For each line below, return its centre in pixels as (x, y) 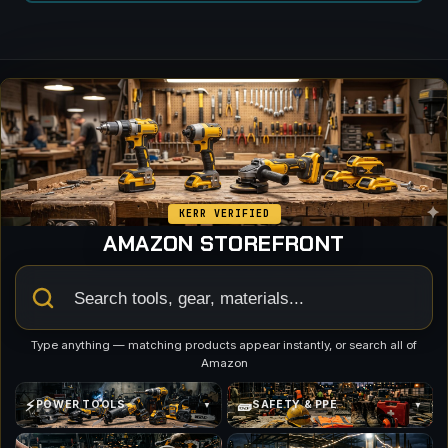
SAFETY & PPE (295, 404)
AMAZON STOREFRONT (224, 243)
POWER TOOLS (80, 404)
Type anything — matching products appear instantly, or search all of (224, 345)
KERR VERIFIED (224, 213)
